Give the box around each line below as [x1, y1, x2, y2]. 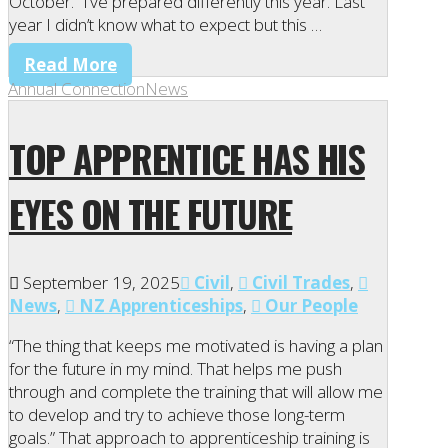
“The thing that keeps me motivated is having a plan [9, 334, 383, 358]
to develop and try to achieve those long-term [9, 403, 345, 427]
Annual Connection [8, 76, 145, 100]
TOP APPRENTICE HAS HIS [9, 131, 365, 187]
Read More [24, 52, 117, 76]
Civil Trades [248, 271, 350, 295]
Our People [261, 294, 358, 318]
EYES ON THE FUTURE [9, 186, 292, 242]
